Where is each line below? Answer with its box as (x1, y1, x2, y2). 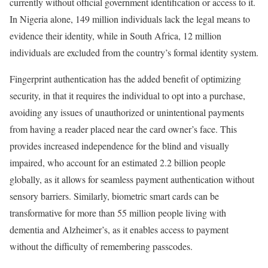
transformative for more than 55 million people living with (10, 206, 226, 220)
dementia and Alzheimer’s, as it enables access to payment (10, 223, 229, 236)
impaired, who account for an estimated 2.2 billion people (10, 156, 226, 169)
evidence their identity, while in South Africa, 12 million (10, 29, 221, 42)
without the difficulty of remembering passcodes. (10, 240, 193, 253)
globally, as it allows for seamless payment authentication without (10, 173, 254, 186)
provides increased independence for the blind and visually (10, 139, 229, 153)
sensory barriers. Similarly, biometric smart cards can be (10, 190, 219, 203)
